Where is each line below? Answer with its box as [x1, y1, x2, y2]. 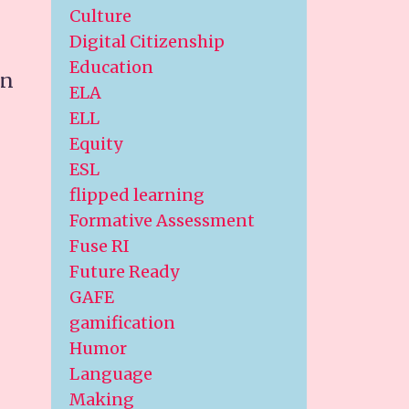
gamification [69, 312, 175, 333]
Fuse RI [69, 236, 130, 257]
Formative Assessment [69, 210, 255, 231]
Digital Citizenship [69, 31, 225, 52]
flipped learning [69, 184, 204, 205]
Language [69, 363, 152, 384]
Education [69, 57, 153, 78]
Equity [69, 133, 122, 154]
